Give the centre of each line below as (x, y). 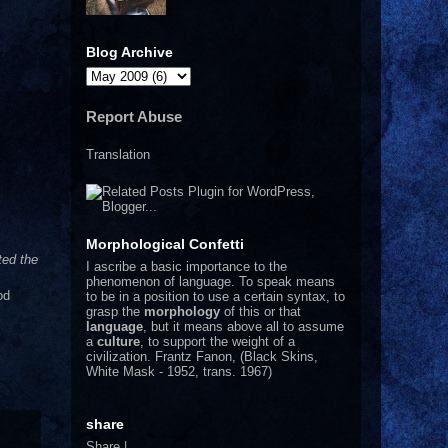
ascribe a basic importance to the (188, 266)
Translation (118, 154)
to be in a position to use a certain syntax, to (215, 296)
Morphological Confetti (165, 243)
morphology (182, 311)
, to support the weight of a (217, 341)
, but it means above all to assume (243, 326)
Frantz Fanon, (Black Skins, (236, 356)
